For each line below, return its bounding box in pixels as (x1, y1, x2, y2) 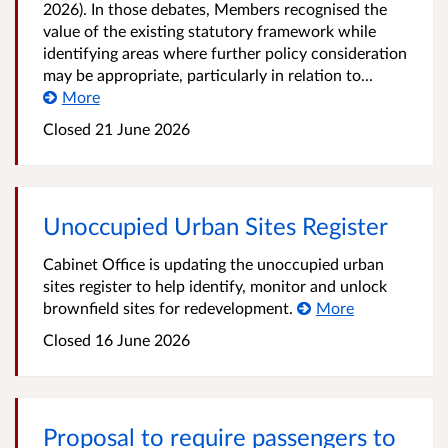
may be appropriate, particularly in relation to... (43, 65, 373, 84)
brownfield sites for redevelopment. (43, 298, 297, 317)
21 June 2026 (91, 119, 190, 138)
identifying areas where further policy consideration (43, 43, 407, 62)
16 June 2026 (91, 330, 190, 349)
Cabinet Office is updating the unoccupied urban (43, 254, 384, 273)
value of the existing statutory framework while (43, 21, 376, 40)
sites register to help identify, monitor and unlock (43, 276, 387, 295)
